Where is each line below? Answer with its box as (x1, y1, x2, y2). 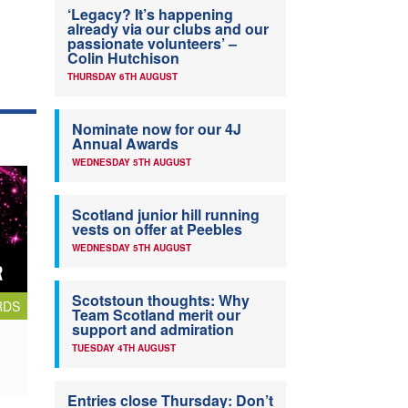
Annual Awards (72, 133, 178, 155)
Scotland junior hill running (72, 204, 260, 226)
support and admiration (72, 319, 234, 341)
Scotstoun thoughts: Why (72, 290, 250, 311)
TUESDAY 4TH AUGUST (72, 342, 176, 355)
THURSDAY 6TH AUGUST (67, 70, 178, 84)
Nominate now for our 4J (72, 118, 241, 140)
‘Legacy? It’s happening (67, 4, 233, 25)
